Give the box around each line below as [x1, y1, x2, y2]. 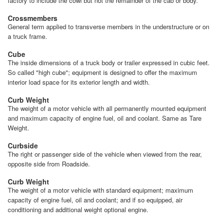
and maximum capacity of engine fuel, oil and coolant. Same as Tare [8, 113, 201, 123]
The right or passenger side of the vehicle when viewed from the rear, [8, 149, 202, 159]
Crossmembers [8, 13, 57, 23]
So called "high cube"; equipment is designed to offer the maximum [8, 67, 197, 77]
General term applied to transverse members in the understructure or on [8, 21, 209, 31]
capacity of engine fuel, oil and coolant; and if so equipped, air [8, 195, 182, 204]
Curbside [8, 140, 38, 150]
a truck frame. [8, 31, 47, 41]
